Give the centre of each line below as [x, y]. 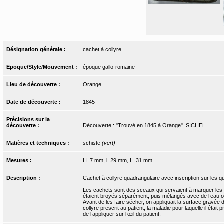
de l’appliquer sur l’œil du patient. [122, 214]
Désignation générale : [37, 49]
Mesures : [20, 160]
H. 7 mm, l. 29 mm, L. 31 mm [117, 160]
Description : [24, 178]
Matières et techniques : [39, 143]
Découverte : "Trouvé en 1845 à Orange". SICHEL [144, 125]
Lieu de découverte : [34, 84]
